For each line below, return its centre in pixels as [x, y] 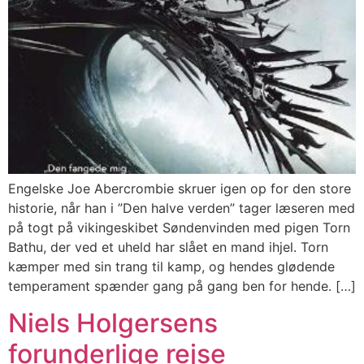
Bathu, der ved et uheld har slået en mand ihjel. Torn [168, 247]
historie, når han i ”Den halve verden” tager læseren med [182, 208]
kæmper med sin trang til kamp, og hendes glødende [171, 267]
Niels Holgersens [113, 323]
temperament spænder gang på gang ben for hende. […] [182, 286]
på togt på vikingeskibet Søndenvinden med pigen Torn [179, 228]
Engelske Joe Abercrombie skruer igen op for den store [180, 189]
